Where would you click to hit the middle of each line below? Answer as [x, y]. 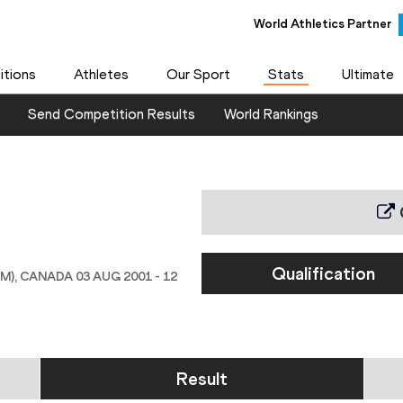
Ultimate [367, 74]
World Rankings [271, 114]
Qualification [323, 274]
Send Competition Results [112, 114]
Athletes [101, 74]
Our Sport [198, 74]
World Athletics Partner [322, 23]
